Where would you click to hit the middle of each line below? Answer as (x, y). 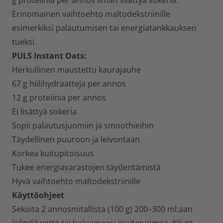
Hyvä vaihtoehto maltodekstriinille (76, 181)
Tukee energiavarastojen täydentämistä (86, 167)
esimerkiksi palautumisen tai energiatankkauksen (104, 28)
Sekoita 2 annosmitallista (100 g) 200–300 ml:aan (102, 209)
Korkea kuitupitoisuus (53, 153)
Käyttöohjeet (38, 195)
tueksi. (24, 42)
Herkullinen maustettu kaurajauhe (76, 70)
